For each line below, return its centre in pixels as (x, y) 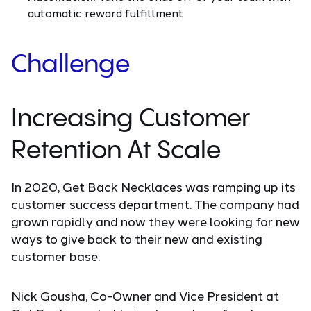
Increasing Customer (131, 119)
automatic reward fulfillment (106, 13)
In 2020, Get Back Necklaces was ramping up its (153, 187)
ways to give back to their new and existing (137, 239)
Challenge (70, 65)
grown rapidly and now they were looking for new (155, 222)
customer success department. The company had (155, 204)
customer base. (56, 257)
